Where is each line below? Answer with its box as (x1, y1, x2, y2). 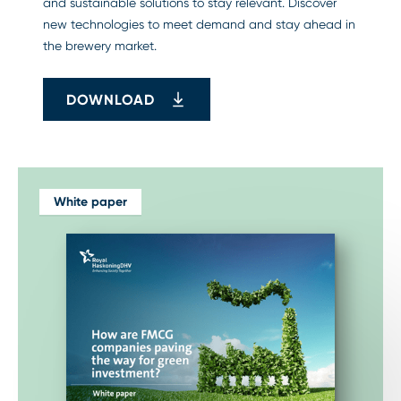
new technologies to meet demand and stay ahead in (43, 17, 355, 32)
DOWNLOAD (66, 90, 155, 108)
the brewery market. (43, 38, 157, 54)
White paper (54, 194, 127, 210)
